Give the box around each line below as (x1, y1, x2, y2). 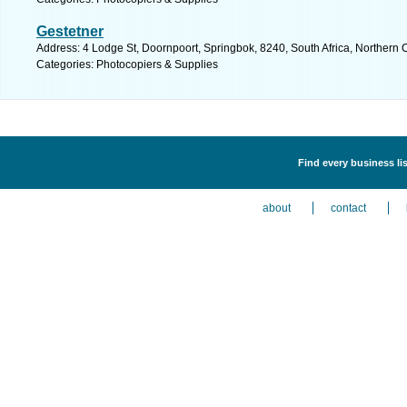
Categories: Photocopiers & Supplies (36, 58, 218, 71)
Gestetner (36, 24, 104, 39)
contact (331, 202, 367, 214)
